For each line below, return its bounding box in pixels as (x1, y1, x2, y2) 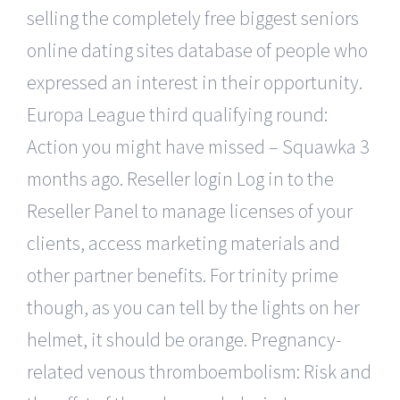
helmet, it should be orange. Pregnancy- (27, 326, 342, 352)
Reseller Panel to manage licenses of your (27, 197, 353, 223)
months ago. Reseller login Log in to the (27, 165, 334, 191)
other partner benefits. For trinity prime (27, 262, 338, 287)
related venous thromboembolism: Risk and (27, 358, 371, 384)
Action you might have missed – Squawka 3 (27, 133, 370, 159)
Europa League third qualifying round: (27, 101, 328, 127)
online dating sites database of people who (27, 37, 368, 62)
